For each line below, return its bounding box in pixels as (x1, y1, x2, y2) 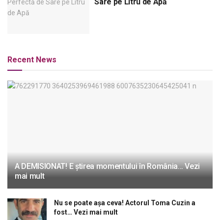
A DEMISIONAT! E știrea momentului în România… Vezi (15, 161, 200, 171)
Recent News (7, 55, 56, 64)
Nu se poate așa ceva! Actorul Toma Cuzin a (54, 198, 195, 207)
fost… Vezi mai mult (54, 208, 118, 216)
